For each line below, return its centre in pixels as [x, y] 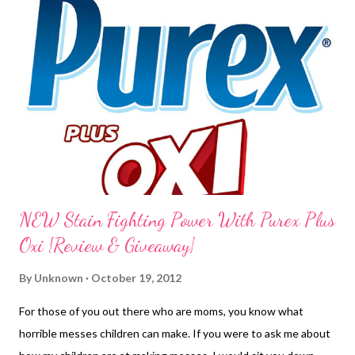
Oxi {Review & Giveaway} [107, 245]
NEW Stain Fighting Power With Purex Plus [177, 219]
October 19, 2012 [136, 277]
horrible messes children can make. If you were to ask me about [175, 333]
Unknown [59, 277]
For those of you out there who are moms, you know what [161, 311]
